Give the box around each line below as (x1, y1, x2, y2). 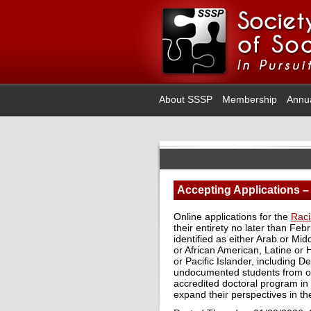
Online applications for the (174, 211, 291, 222)
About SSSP (159, 94, 212, 105)
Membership (222, 94, 277, 105)
